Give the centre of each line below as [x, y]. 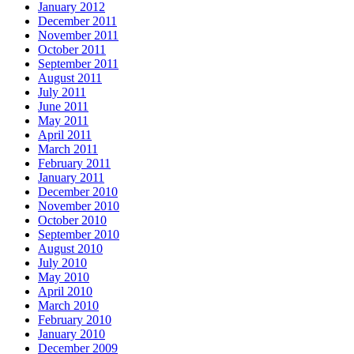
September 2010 [79, 234]
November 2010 [79, 206]
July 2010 [62, 263]
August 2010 [70, 249]
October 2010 [72, 220]
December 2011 [77, 21]
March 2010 [68, 305]
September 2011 [78, 64]
